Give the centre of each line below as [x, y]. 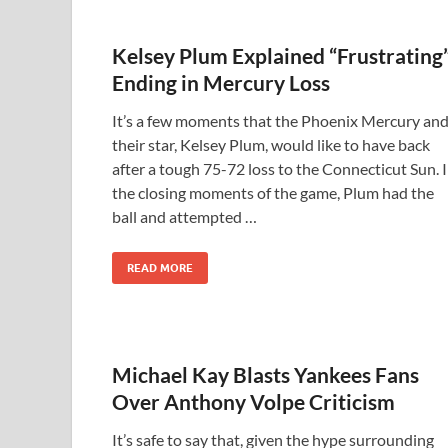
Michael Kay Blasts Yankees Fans [265, 374]
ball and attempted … [184, 216]
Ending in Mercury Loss [221, 82]
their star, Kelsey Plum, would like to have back [271, 144]
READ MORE [160, 268]
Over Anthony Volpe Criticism [253, 401]
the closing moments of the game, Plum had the [273, 192]
